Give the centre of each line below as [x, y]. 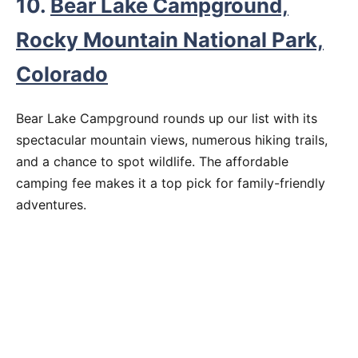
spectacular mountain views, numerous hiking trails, [172, 140]
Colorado [62, 74]
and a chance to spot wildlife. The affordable [152, 162]
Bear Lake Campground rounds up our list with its [167, 119]
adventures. [51, 205]
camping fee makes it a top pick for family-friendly [171, 183]
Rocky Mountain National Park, [170, 39]
